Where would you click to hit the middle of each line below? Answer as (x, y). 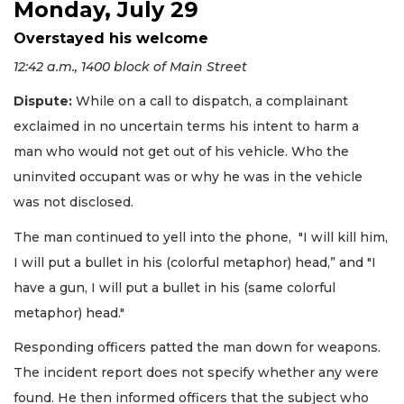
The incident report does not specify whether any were (196, 373)
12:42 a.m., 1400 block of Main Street (130, 66)
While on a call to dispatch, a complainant (210, 101)
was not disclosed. (73, 202)
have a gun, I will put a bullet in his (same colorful (174, 287)
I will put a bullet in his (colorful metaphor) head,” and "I (195, 262)
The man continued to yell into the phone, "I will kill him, (201, 237)
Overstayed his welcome (111, 38)
